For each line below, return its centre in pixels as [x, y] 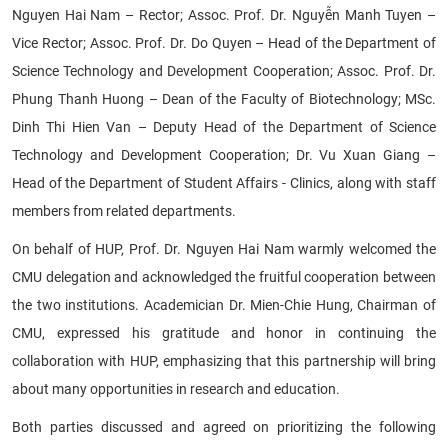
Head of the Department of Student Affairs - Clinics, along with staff [224, 182]
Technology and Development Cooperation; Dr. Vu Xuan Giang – [224, 154]
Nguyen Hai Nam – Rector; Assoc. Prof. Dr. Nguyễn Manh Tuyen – [224, 14]
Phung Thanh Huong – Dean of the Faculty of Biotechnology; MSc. [224, 98]
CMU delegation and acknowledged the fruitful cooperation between [224, 276]
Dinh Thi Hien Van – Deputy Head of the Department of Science [224, 126]
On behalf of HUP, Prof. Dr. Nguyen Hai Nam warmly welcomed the [224, 248]
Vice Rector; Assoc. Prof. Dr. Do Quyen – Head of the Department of [224, 42]
